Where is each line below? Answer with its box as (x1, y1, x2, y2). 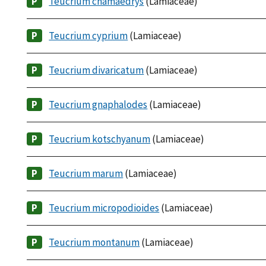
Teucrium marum (49, 167, 123, 180)
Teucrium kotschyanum (49, 132, 151, 146)
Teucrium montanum (49, 236, 140, 249)
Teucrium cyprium (49, 29, 128, 43)
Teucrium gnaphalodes (49, 98, 148, 112)
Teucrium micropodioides (49, 201, 160, 215)
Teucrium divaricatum (49, 64, 144, 77)
